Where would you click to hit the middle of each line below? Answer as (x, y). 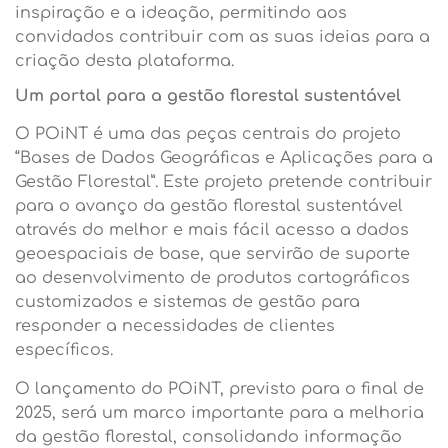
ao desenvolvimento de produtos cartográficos (212, 278)
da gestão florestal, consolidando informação (208, 436)
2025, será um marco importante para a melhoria (219, 412)
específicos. (64, 350)
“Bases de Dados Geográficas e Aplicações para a (224, 158)
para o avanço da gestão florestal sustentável (209, 206)
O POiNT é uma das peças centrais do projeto (208, 134)
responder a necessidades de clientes (175, 326)
